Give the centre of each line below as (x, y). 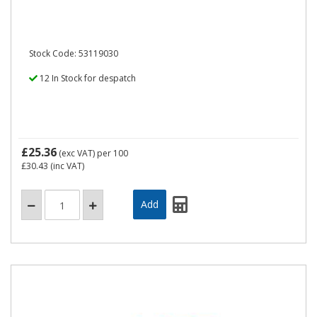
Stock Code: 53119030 (74, 53)
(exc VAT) (77, 153)
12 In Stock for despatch (87, 78)
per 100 (113, 153)
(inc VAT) (66, 166)
